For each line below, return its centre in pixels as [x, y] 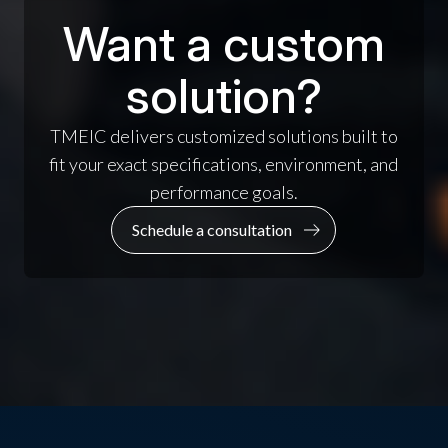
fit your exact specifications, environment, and [224, 164]
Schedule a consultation [212, 230]
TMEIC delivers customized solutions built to [223, 136]
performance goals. [223, 192]
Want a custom [223, 44]
